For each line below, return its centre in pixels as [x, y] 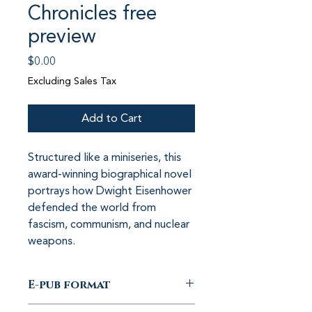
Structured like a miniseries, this [106, 157]
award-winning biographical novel [111, 174]
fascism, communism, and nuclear [110, 224]
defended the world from [93, 208]
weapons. [52, 241]
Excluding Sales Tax [72, 81]
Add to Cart [111, 118]
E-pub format [69, 285]
